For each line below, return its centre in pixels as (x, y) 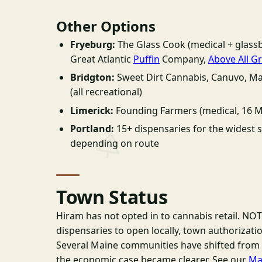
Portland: (92, 128)
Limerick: (92, 110)
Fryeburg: (93, 44)
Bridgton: (92, 77)
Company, (184, 59)
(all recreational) (106, 92)
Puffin (146, 59)
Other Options (106, 26)
